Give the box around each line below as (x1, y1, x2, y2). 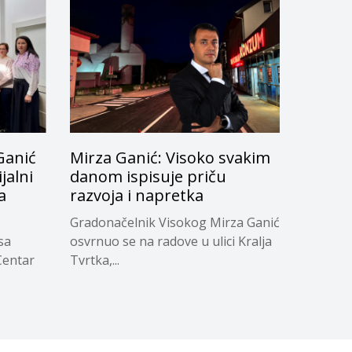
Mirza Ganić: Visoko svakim (69, 147, 270, 169)
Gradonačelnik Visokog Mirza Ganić (69, 214, 280, 232)
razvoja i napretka (69, 185, 203, 207)
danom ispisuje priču (69, 166, 226, 188)
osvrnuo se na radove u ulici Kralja (69, 233, 272, 251)
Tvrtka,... (69, 251, 119, 269)
